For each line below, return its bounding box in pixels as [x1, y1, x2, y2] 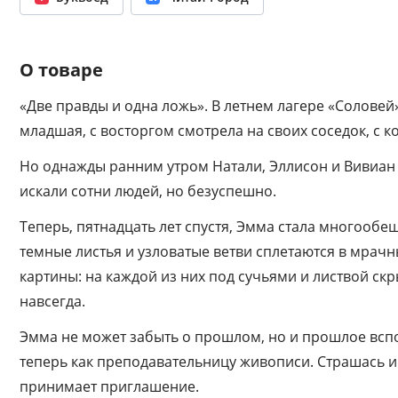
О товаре [20, 58, 103, 82]
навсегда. [20, 291, 85, 311]
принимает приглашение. [20, 377, 199, 396]
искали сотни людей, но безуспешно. [20, 181, 276, 201]
